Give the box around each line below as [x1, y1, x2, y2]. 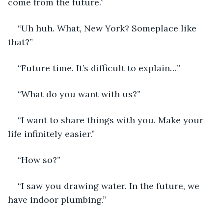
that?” [8, 36, 33, 48]
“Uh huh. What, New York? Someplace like [18, 22, 199, 34]
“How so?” [18, 154, 60, 165]
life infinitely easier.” [8, 128, 95, 139]
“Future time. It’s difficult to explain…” [18, 62, 180, 74]
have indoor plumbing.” [8, 193, 106, 205]
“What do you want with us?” [18, 88, 140, 100]
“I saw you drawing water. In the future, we [18, 180, 202, 192]
